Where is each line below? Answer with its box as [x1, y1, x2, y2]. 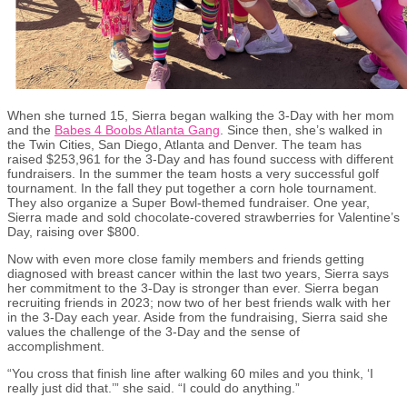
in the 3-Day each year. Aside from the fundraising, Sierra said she [7, 309, 388, 324]
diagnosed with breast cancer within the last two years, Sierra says [7, 265, 389, 281]
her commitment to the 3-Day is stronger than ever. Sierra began [7, 280, 379, 295]
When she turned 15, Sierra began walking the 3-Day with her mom [7, 107, 394, 123]
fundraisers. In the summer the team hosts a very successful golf [7, 165, 379, 181]
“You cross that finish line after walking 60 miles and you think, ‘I [7, 365, 373, 381]
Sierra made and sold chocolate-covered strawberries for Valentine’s [7, 209, 400, 224]
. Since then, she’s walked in [220, 122, 382, 137]
